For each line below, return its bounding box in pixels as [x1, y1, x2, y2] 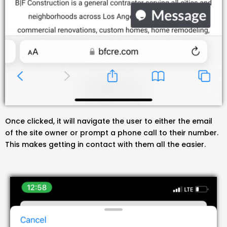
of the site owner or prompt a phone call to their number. [5, 127, 218, 138]
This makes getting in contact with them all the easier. [5, 139, 208, 149]
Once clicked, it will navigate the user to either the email [5, 116, 212, 126]
